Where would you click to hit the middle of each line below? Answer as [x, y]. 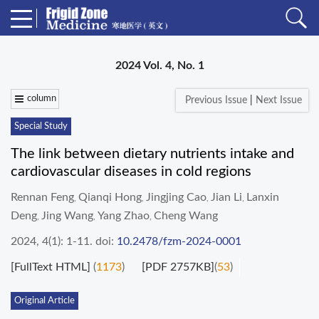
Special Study [41, 126]
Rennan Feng [42, 197]
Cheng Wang [186, 216]
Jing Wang [67, 216]
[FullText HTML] [51, 267]
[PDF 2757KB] [178, 267]
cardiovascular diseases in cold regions [131, 172]
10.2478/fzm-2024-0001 [179, 241]
